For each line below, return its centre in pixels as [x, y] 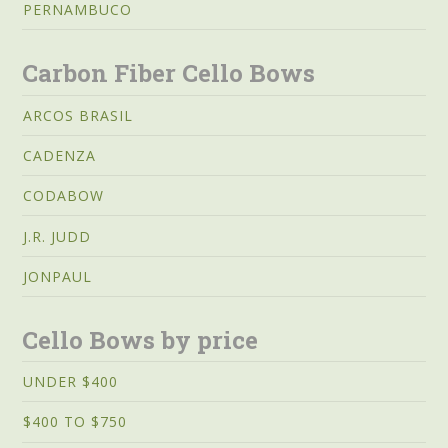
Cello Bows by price [140, 339]
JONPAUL [58, 276]
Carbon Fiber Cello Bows [169, 73]
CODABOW [64, 196]
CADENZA [60, 156]
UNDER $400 [71, 382]
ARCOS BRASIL [78, 115]
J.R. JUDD [57, 236]
